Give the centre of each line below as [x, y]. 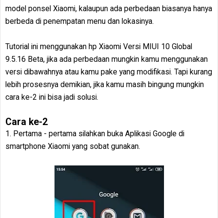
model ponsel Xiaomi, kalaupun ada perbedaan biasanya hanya [109, 9]
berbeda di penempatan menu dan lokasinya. [80, 21]
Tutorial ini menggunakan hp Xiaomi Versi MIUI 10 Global [99, 46]
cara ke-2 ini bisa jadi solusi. [52, 97]
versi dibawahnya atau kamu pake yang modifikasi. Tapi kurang [109, 72]
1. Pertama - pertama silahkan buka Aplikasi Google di [95, 134]
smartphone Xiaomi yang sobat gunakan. [73, 146]
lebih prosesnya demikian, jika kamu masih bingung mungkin [105, 84]
